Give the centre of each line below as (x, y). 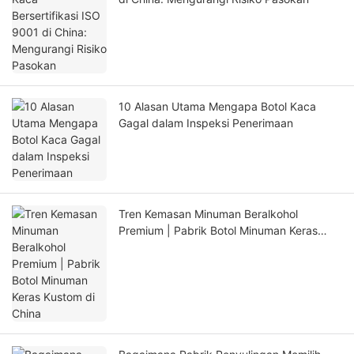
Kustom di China (160, 247)
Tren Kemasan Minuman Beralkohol (208, 214)
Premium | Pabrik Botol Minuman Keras (218, 231)
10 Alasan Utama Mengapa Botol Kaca (217, 107)
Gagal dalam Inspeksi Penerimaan (206, 123)
